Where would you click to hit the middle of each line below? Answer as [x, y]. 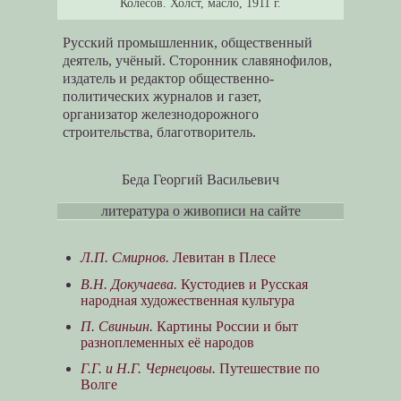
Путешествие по [267, 368]
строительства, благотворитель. [160, 132]
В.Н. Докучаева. [128, 284]
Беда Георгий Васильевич [200, 179]
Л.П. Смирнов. [124, 258]
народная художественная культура [187, 300]
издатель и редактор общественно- [169, 78]
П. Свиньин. [116, 326]
